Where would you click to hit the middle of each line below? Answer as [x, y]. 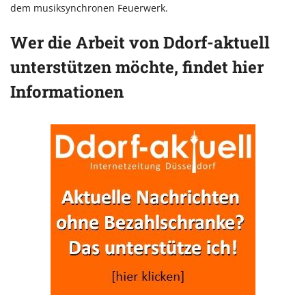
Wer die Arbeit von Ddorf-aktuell [140, 43]
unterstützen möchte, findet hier [137, 67]
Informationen [67, 92]
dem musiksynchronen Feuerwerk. [89, 8]
